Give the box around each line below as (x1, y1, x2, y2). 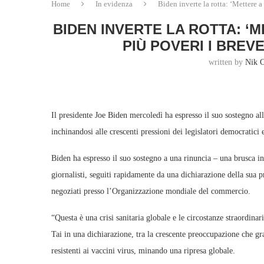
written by (209, 58, 246, 67)
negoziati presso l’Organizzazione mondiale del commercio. (51, 187, 250, 196)
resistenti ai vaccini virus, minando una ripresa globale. (51, 246, 235, 255)
